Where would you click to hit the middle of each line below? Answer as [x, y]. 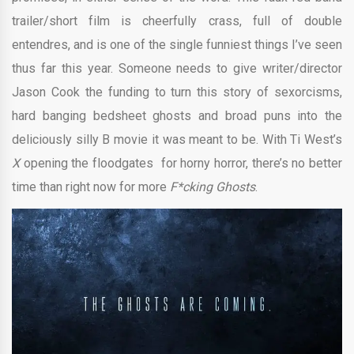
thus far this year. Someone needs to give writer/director [177, 68]
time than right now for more [91, 186]
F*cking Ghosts [213, 186]
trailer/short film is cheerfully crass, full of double [177, 21]
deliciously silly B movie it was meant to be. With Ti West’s [177, 139]
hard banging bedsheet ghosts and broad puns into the [177, 115]
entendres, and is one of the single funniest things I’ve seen [177, 44]
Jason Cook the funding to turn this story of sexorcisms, [177, 92]
